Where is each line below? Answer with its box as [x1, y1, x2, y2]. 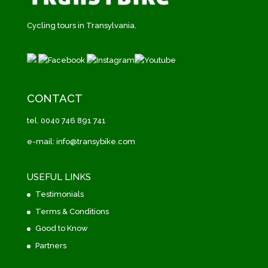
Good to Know [35, 224, 88, 233]
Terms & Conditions [35, 206, 109, 216]
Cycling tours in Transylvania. [26, 20, 136, 30]
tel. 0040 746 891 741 [26, 116, 106, 126]
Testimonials [35, 190, 84, 199]
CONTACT [26, 92, 83, 105]
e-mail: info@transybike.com [26, 137, 135, 147]
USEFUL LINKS [26, 172, 91, 183]
